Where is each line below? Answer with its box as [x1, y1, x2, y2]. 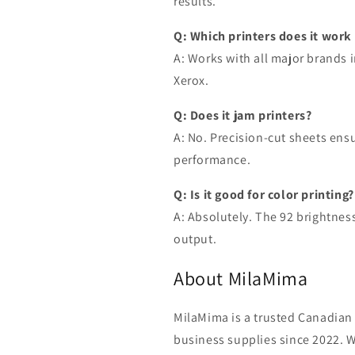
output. [174, 231, 217, 248]
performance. [174, 151, 251, 169]
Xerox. [174, 72, 209, 90]
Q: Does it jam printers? [174, 107, 312, 124]
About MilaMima [174, 265, 308, 291]
